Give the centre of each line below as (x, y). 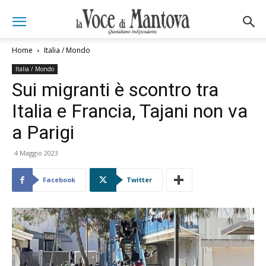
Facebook (59, 180)
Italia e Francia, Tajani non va (130, 111)
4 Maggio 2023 (36, 153)
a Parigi (43, 132)
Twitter (139, 180)
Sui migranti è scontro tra (115, 90)
